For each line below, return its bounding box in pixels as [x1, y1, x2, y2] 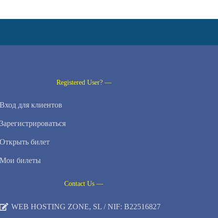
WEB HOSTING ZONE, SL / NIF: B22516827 [11, 202, 161, 211]
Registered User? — [56, 78, 111, 87]
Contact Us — [64, 180, 104, 188]
